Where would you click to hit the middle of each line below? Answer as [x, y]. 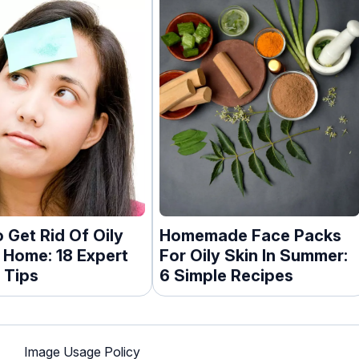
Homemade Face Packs [250, 236]
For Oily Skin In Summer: [253, 256]
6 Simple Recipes [226, 276]
